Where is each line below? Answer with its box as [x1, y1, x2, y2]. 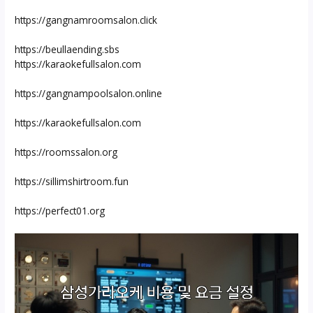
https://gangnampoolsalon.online [15, 86, 163, 100]
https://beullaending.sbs [15, 42, 120, 56]
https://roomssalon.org [15, 145, 118, 159]
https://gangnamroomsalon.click [15, 13, 158, 27]
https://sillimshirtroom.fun [15, 174, 129, 188]
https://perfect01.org [15, 203, 105, 217]
